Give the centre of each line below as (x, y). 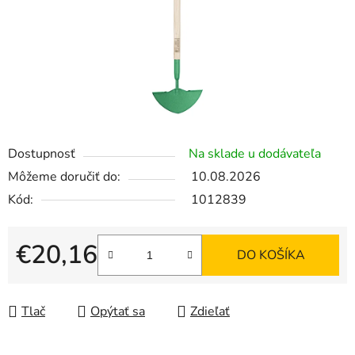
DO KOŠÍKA (271, 256)
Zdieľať (210, 312)
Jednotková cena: (63, 280)
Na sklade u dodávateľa (255, 154)
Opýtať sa (118, 312)
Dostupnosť (42, 154)
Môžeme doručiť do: (64, 177)
